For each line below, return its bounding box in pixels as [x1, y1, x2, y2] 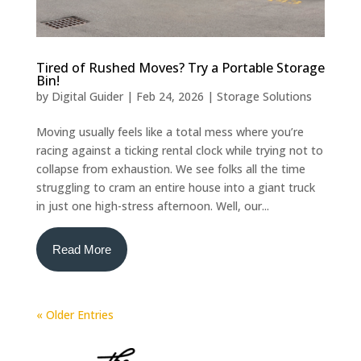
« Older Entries [35, 306, 114, 322]
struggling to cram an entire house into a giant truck [35, 179, 315, 195]
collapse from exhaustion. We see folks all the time [35, 160, 305, 176]
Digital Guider [51, 88, 123, 104]
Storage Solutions [216, 88, 312, 104]
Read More [52, 242, 111, 256]
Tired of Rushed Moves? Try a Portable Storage [35, 58, 325, 77]
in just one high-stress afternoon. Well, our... [35, 197, 269, 214]
